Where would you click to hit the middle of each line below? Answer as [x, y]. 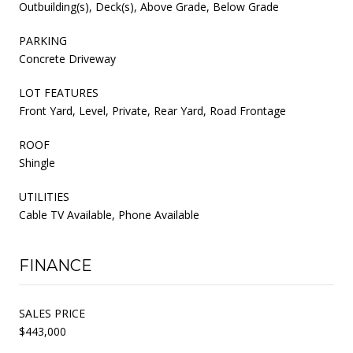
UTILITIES [44, 196]
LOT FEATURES [59, 92]
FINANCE [56, 265]
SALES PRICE [52, 313]
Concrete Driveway [67, 58]
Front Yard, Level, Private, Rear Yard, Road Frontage [152, 110]
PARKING [43, 40]
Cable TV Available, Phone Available [109, 214]
